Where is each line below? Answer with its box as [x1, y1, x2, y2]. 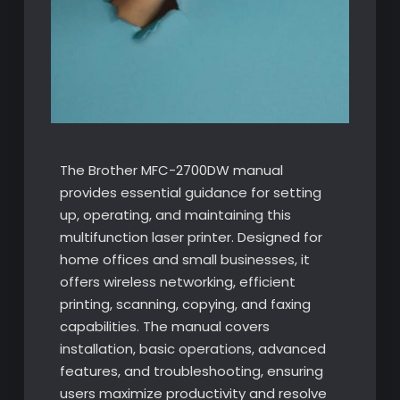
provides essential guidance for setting [59, 183, 321, 203]
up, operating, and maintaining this [59, 205, 291, 225]
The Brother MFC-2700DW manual [59, 161, 283, 180]
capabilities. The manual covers [59, 317, 270, 337]
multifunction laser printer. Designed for [59, 228, 322, 247]
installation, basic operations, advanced [59, 339, 326, 359]
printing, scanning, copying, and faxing [59, 295, 311, 314]
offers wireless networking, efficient [59, 272, 296, 292]
